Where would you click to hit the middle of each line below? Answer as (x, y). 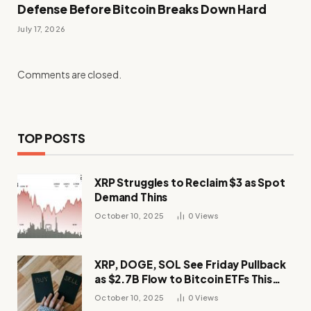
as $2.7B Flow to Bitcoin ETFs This (183, 278)
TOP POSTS (51, 138)
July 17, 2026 (42, 28)
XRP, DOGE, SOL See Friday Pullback (190, 264)
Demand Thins (131, 196)
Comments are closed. (69, 74)
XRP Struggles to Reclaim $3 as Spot (190, 182)
